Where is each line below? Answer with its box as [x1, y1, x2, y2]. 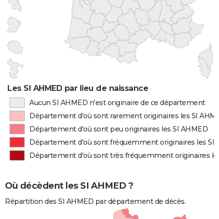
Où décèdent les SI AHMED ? [5, 180, 133, 192]
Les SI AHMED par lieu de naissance [7, 84, 149, 93]
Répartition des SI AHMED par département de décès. [5, 197, 186, 206]
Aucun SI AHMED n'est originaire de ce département [29, 98, 205, 107]
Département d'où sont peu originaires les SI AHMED [29, 125, 208, 133]
